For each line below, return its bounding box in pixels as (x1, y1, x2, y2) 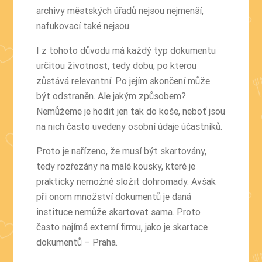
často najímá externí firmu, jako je (36, 221, 173, 233)
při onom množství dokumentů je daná (36, 191, 192, 203)
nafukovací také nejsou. (36, 20, 132, 32)
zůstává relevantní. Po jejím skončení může (36, 75, 211, 87)
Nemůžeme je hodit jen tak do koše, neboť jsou (36, 105, 226, 118)
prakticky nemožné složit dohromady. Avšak (36, 175, 216, 188)
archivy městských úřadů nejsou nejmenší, (36, 5, 204, 17)
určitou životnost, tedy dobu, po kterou (36, 60, 197, 72)
